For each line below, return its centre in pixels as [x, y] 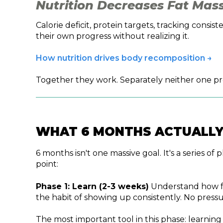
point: [47, 164]
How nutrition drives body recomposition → [124, 58]
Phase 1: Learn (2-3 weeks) [92, 186]
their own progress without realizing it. [112, 36]
